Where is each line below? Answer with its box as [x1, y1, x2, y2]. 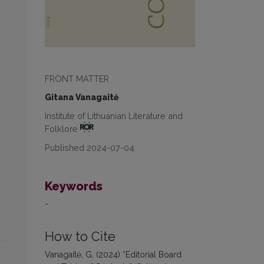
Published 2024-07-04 [45, 142, 134, 153]
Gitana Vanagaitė [45, 92, 118, 102]
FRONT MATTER [45, 73, 109, 84]
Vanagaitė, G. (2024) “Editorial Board [45, 249, 181, 259]
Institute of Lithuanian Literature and [45, 110, 183, 121]
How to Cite [45, 229, 115, 244]
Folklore [45, 123, 80, 134]
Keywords [45, 179, 103, 193]
